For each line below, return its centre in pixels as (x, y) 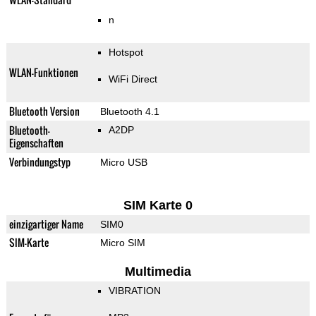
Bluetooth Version (44, 111)
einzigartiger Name (46, 224)
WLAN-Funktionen (43, 73)
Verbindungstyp (39, 162)
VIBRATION (134, 291)
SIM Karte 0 (158, 206)
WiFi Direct (133, 79)
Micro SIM (122, 243)
